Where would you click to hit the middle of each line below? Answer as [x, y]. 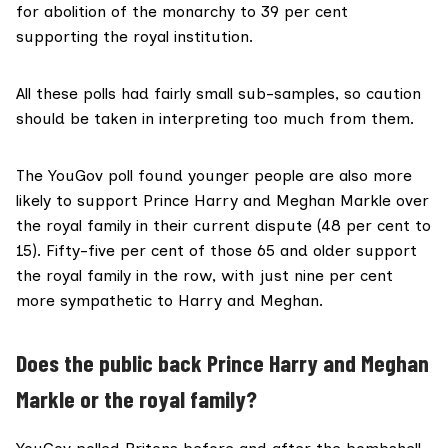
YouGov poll [90, 176]
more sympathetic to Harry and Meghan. [169, 301]
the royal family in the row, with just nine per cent [204, 276]
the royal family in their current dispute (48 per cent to [223, 226]
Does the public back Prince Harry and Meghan [222, 363]
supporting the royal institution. [134, 37]
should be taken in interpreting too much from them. [215, 119]
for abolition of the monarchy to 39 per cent [182, 12]
